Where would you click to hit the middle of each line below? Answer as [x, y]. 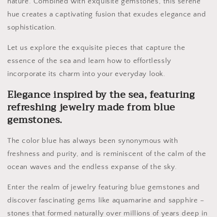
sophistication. [32, 28]
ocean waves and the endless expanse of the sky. [92, 167]
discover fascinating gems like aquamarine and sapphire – [106, 201]
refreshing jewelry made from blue [91, 107]
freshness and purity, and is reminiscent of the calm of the [107, 154]
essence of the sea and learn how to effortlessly [89, 61]
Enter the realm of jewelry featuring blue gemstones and [104, 187]
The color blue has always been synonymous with [93, 141]
